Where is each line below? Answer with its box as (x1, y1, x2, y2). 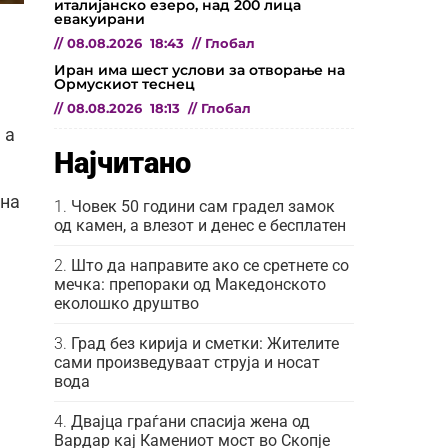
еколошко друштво (54, 293, 199, 313)
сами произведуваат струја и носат (54, 352, 320, 372)
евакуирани (54, 9, 145, 28)
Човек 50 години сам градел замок (71, 196, 335, 216)
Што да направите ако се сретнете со (71, 255, 349, 275)
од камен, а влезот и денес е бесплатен (54, 215, 346, 235)
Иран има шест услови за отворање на (54, 60, 345, 79)
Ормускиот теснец (54, 74, 195, 93)
